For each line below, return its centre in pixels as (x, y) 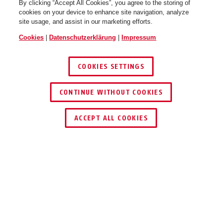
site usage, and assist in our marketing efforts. (86, 22)
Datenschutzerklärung (83, 37)
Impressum (139, 37)
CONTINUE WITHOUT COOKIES (111, 92)
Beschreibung (44, 176)
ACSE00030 (50, 212)
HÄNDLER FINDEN (121, 107)
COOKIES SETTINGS (111, 67)
